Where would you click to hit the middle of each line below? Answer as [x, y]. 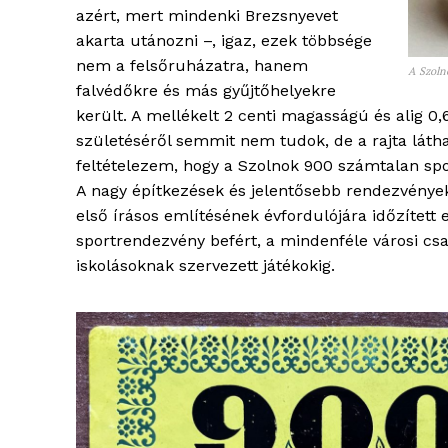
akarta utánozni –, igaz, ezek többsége [224, 41]
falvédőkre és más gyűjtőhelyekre [206, 91]
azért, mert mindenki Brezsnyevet [207, 16]
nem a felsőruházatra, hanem [192, 66]
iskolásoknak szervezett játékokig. [205, 266]
